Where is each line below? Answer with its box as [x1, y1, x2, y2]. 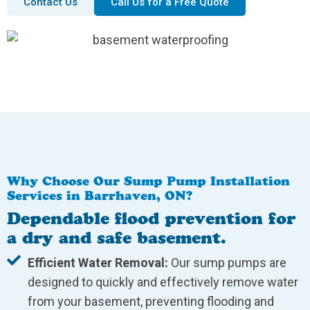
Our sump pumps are [168, 255, 286, 271]
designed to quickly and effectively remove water [28, 275, 298, 290]
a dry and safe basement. [7, 228, 226, 248]
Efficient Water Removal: [28, 255, 168, 271]
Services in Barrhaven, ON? [7, 188, 192, 204]
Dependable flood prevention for [7, 208, 295, 229]
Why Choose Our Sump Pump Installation [7, 174, 290, 190]
